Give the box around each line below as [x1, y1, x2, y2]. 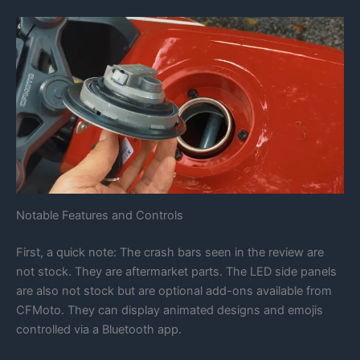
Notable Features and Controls [16, 207, 183, 223]
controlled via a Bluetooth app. [16, 321, 182, 337]
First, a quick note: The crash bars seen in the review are [16, 244, 324, 260]
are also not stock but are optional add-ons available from [16, 283, 332, 298]
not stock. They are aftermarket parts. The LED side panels [16, 264, 337, 279]
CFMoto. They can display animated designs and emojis [16, 302, 323, 317]
